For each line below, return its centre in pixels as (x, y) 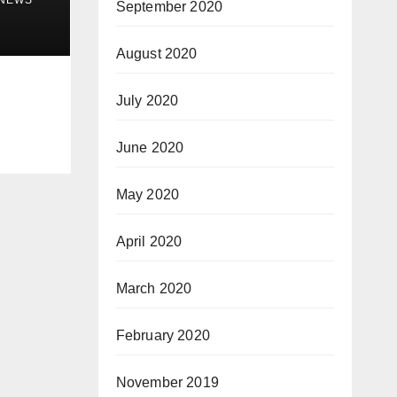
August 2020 (156, 53)
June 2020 (150, 147)
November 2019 (167, 382)
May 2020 (148, 194)
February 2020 (163, 335)
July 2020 (147, 100)
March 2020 (154, 288)
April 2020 (149, 241)
